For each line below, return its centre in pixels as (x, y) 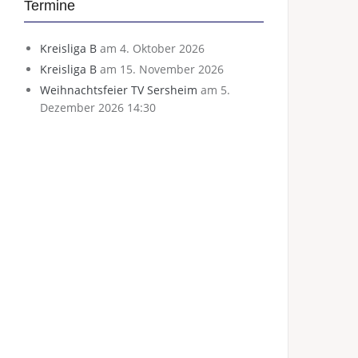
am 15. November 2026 (160, 69)
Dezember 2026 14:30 (98, 107)
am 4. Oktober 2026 (151, 48)
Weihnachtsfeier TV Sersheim (119, 90)
